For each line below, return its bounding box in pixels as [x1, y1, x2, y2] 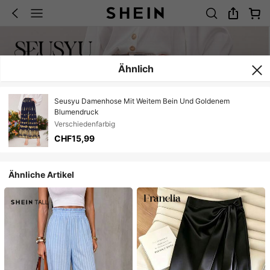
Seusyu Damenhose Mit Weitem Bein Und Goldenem [54, 96, 230, 106]
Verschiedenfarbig [54, 119, 115, 129]
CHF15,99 [54, 133, 95, 144]
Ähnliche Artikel [8, 169, 75, 180]
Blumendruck [54, 107, 99, 117]
